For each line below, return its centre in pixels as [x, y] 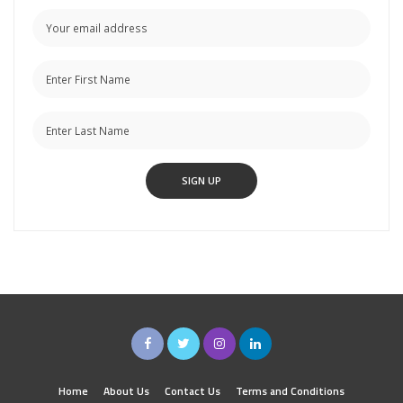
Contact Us [193, 391]
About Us [126, 391]
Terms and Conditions [290, 391]
